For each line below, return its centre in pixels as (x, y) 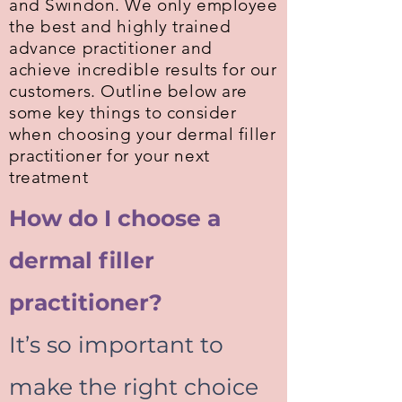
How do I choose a (115, 218)
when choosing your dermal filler (143, 134)
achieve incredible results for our (143, 70)
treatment (49, 177)
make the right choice (134, 387)
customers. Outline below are (128, 91)
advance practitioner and (111, 48)
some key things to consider (123, 113)
